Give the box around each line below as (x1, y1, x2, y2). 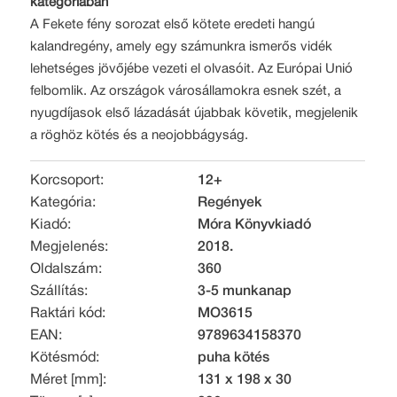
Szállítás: (30, 285, 88, 299)
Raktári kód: (30, 307, 105, 321)
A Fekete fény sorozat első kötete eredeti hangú (30, 19, 315, 32)
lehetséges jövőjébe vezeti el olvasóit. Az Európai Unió (30, 63, 353, 76)
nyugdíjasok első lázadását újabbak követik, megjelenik (30, 107, 358, 121)
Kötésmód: (30, 352, 99, 365)
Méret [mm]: (30, 374, 106, 387)
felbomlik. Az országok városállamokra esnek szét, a (30, 85, 341, 98)
